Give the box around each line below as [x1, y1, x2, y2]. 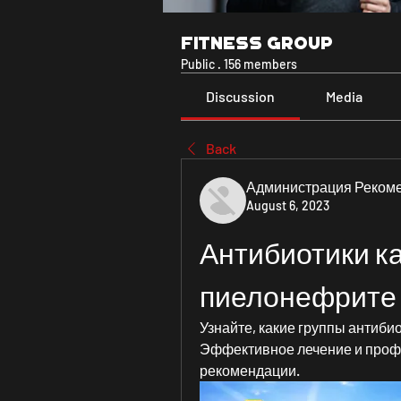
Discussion [206, 88, 276, 105]
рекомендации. [200, 362, 300, 379]
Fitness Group [181, 32, 333, 54]
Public [181, 56, 215, 72]
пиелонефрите [200, 278, 397, 312]
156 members [224, 56, 297, 72]
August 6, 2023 [246, 198, 329, 213]
